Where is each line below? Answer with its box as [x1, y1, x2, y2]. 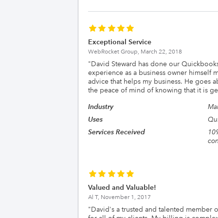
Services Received [88, 127, 145, 136]
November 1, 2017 [101, 194, 151, 201]
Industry [88, 102, 113, 111]
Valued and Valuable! [88, 183, 156, 192]
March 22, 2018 [141, 48, 182, 55]
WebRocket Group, [88, 48, 141, 55]
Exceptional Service [88, 37, 151, 46]
